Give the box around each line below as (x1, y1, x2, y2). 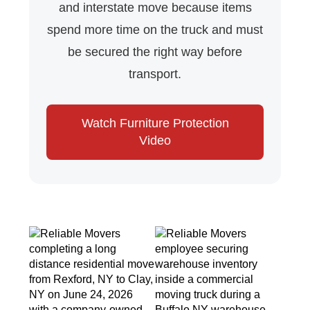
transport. (129, 67, 181, 82)
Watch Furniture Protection (81, 116, 229, 131)
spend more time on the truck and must (47, 23, 263, 37)
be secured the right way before (68, 45, 242, 60)
